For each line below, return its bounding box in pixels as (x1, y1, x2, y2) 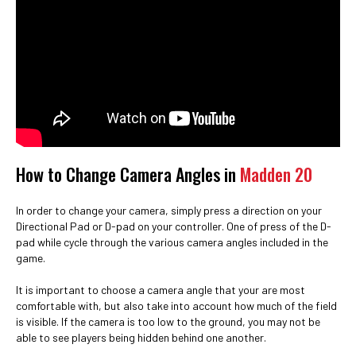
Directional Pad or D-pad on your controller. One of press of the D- (16, 219, 331, 233)
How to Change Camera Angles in (16, 161, 240, 187)
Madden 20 (240, 161, 312, 187)
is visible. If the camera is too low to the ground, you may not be (16, 315, 320, 328)
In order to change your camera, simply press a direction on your (16, 203, 322, 217)
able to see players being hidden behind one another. (16, 331, 266, 344)
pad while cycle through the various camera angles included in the (16, 235, 328, 249)
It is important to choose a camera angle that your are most (16, 283, 305, 296)
